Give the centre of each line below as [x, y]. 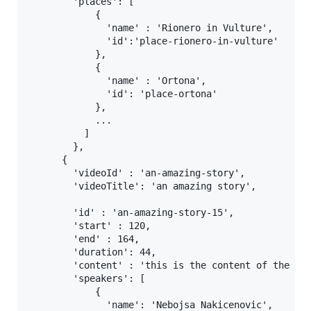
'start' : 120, [90, 226]
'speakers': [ [87, 279]
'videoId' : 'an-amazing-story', [137, 173]
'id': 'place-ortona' [123, 94]
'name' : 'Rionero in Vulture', [151, 28]
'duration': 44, [92, 252]
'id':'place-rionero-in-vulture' [153, 41]
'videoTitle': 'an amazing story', [142, 186]
